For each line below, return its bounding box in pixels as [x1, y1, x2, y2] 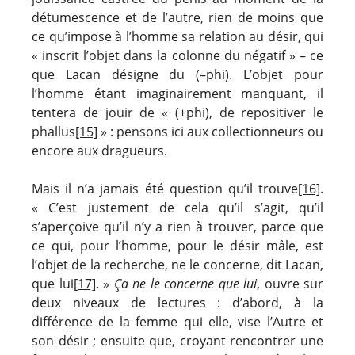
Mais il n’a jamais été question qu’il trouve [32, 179, 298, 197]
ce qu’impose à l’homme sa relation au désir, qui [32, 27, 323, 45]
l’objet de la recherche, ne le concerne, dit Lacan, [32, 255, 323, 273]
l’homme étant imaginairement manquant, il [32, 84, 323, 102]
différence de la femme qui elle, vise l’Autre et [32, 312, 323, 330]
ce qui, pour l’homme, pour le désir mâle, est [32, 236, 323, 254]
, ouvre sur [257, 274, 323, 292]
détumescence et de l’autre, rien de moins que [32, 8, 323, 26]
